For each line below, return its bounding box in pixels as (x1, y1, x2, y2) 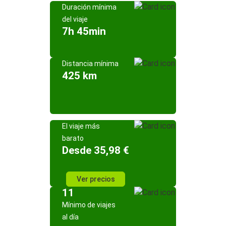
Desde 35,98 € (62, 144, 129, 156)
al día (62, 213, 79, 221)
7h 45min (62, 25, 106, 37)
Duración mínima (62, 3, 117, 11)
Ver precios (76, 175, 115, 183)
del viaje (62, 15, 88, 23)
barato (62, 134, 84, 142)
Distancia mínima (62, 60, 119, 68)
